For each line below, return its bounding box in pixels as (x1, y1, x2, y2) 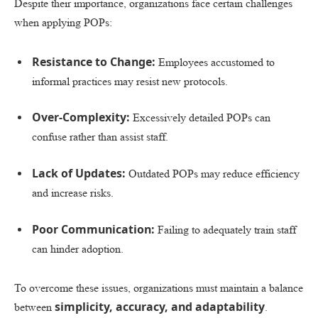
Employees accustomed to (155, 55, 275, 69)
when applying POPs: (14, 16, 112, 30)
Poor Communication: (32, 221, 155, 237)
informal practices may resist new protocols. (32, 74, 228, 88)
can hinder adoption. (32, 241, 124, 256)
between (14, 300, 55, 314)
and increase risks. (32, 185, 114, 199)
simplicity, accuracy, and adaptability (55, 299, 265, 315)
